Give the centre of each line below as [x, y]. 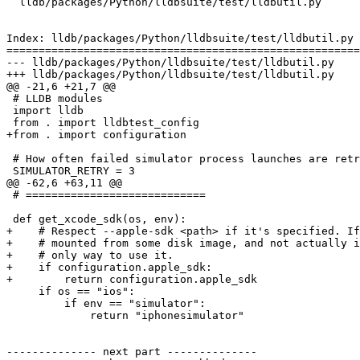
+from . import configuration [96, 135]
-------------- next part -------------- [132, 352]
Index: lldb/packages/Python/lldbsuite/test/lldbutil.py [180, 39]
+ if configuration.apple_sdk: [109, 268]
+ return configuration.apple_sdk [132, 280]
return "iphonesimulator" [48, 316]
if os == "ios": [22, 292]
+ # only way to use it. [90, 256]
